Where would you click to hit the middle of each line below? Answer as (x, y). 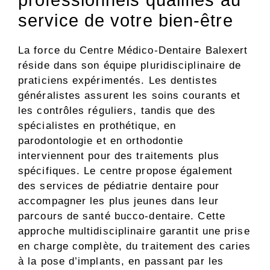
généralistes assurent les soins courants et (130, 96)
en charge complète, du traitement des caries (135, 246)
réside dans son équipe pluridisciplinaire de (130, 66)
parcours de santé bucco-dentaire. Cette (122, 216)
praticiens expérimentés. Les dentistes (118, 81)
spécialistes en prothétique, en (97, 126)
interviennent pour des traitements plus (119, 156)
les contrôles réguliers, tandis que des (117, 111)
